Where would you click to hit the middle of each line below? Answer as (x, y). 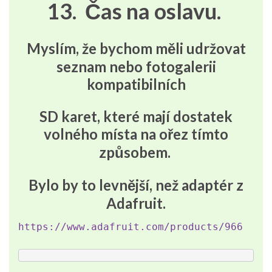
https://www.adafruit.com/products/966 (131, 227)
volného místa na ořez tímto (136, 134)
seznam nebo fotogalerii (136, 67)
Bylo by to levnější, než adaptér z (136, 185)
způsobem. (136, 152)
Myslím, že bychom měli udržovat (136, 49)
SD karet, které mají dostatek (136, 117)
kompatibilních (136, 84)
